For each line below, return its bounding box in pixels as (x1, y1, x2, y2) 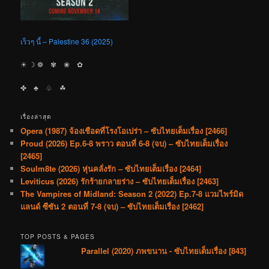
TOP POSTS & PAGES (20, 232, 95, 241)
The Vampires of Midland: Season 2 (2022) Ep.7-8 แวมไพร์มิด (20, 188, 244, 200)
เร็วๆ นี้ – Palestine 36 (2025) (20, 35, 113, 46)
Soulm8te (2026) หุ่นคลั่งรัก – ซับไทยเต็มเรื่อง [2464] (20, 163, 202, 175)
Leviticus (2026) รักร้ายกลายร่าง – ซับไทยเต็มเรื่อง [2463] (20, 175, 219, 187)
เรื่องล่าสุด (20, 112, 52, 121)
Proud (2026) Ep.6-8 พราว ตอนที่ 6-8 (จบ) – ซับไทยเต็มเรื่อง (20, 138, 228, 150)
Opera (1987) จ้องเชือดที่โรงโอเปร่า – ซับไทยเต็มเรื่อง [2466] (20, 125, 228, 137)
